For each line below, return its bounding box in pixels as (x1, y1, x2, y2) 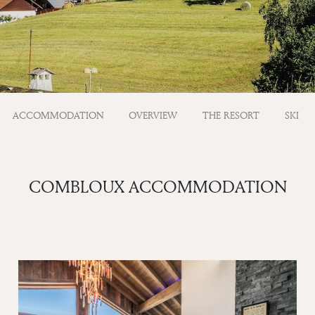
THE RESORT (202, 108, 259, 122)
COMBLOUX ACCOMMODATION (28, 175, 287, 198)
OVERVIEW (129, 108, 178, 122)
